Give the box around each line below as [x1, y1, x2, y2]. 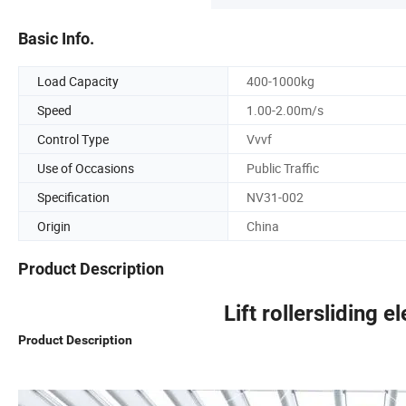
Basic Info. [18, 28, 94, 48]
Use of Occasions [37, 159, 134, 177]
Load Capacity [37, 72, 119, 90]
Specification [37, 188, 110, 206]
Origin [37, 217, 71, 235]
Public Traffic [246, 159, 319, 177]
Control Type [37, 130, 109, 148]
